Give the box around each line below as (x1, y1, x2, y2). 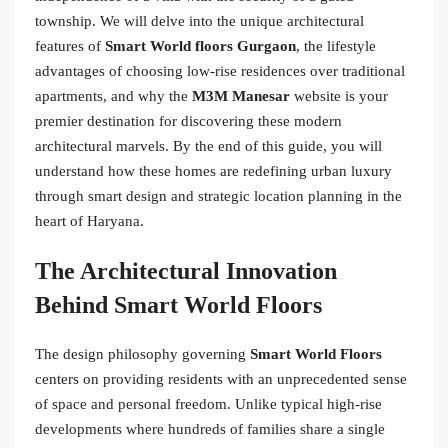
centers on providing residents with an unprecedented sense (35, 370, 407, 387)
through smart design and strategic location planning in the (35, 187, 402, 204)
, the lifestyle (296, 37, 376, 54)
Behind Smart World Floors (35, 291, 322, 318)
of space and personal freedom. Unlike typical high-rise (35, 395, 382, 412)
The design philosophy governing (35, 345, 250, 362)
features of (35, 37, 105, 54)
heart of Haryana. (35, 212, 144, 229)
